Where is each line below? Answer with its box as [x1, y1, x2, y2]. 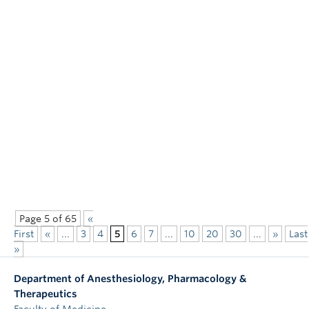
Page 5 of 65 [19, 213, 77, 225]
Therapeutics [14, 288, 77, 300]
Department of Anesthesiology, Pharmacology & [14, 273, 246, 285]
